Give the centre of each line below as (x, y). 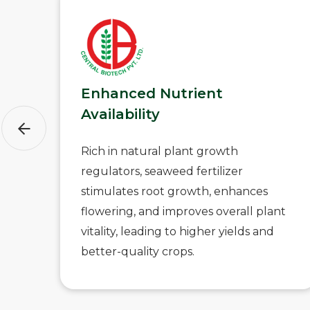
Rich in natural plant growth (159, 151)
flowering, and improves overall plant (183, 211)
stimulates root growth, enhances (174, 191)
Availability (120, 114)
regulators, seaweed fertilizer (162, 171)
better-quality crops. (138, 252)
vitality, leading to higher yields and (177, 231)
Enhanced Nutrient (152, 93)
